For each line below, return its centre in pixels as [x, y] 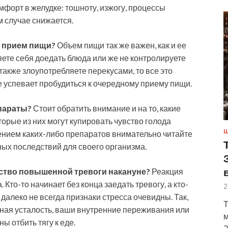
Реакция [167, 171]
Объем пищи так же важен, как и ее [121, 45]
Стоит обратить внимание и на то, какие [106, 108]
